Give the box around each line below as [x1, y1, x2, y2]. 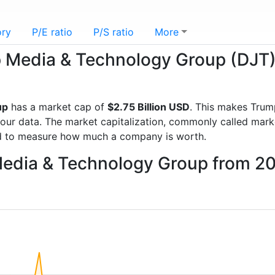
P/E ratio [32, 26, 72, 38]
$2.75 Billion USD [107, 101, 190, 113]
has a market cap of [8, 101, 107, 113]
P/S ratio [93, 26, 134, 38]
